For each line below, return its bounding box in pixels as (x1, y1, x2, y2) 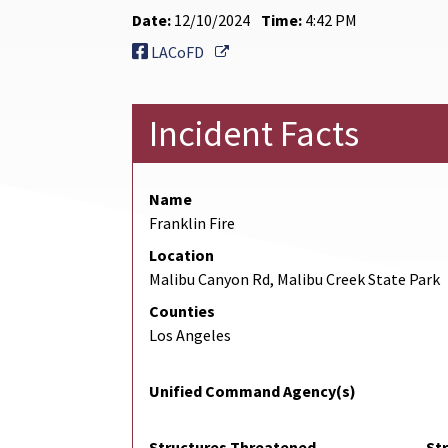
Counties (149, 301, 215, 322)
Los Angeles (149, 325, 231, 346)
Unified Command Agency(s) (149, 381, 356, 402)
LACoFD (148, 42, 207, 63)
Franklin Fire (149, 213, 235, 234)
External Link (228, 41, 319, 62)
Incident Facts (149, 111, 359, 157)
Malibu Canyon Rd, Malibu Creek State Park (149, 269, 440, 290)
